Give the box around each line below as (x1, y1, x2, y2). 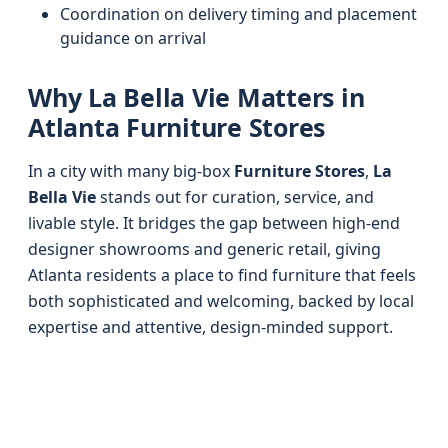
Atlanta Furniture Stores (28, 110, 325, 144)
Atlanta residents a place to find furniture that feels (28, 264, 416, 286)
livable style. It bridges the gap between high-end (28, 212, 400, 234)
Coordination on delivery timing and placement (60, 3, 417, 25)
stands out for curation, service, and (96, 186, 374, 208)
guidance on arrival (60, 27, 206, 49)
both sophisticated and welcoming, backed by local (28, 290, 414, 312)
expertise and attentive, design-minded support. (28, 316, 393, 338)
